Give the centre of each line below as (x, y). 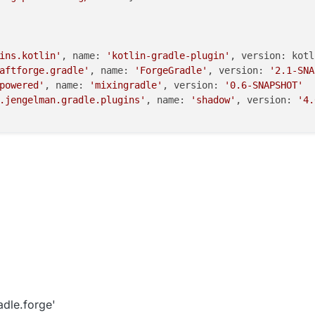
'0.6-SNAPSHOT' (264, 85)
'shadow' (213, 100)
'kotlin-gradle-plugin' (168, 56)
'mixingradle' (126, 85)
